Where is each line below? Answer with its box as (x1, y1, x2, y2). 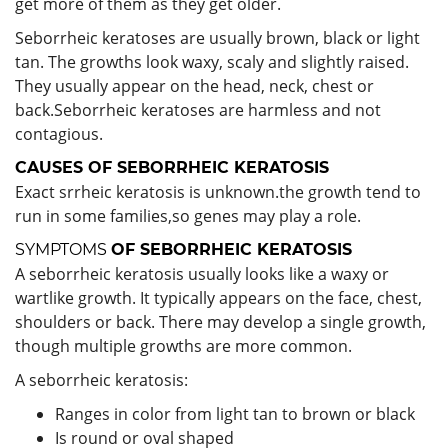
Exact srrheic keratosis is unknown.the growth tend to (15, 180, 421, 203)
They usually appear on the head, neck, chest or (15, 74, 374, 97)
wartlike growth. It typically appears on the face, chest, (15, 286, 422, 309)
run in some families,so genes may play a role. (15, 204, 361, 227)
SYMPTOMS (15, 239, 111, 259)
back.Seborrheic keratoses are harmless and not (15, 98, 381, 121)
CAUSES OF (15, 157, 117, 177)
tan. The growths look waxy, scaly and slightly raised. (15, 50, 409, 73)
